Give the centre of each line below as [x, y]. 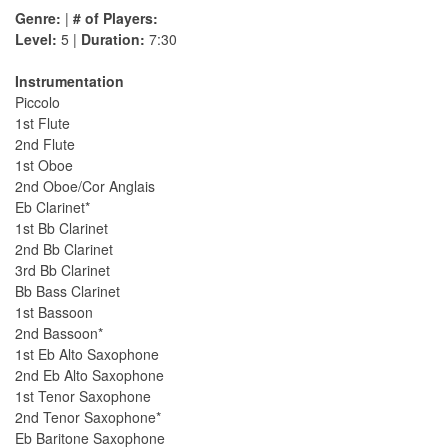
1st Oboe [44, 165]
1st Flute [42, 123]
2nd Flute [45, 144]
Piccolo [37, 102]
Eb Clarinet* [52, 207]
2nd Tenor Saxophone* [88, 417]
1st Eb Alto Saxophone [87, 354]
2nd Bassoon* [59, 333]
